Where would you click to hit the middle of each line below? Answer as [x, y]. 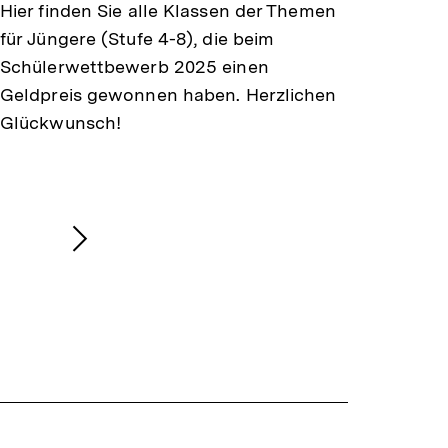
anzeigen [120, 311]
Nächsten [124, 253]
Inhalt [101, 282]
